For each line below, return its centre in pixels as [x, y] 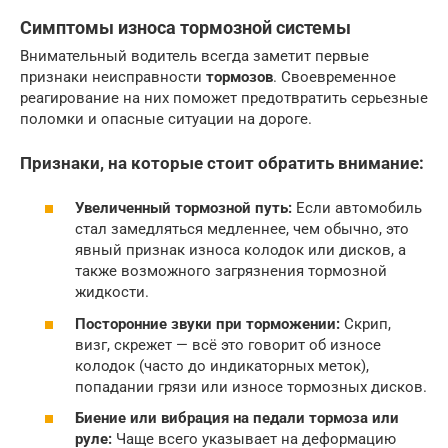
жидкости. [112, 292]
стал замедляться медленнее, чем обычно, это [242, 229]
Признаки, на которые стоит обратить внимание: [222, 163]
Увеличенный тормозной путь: [183, 208]
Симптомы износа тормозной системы [185, 27]
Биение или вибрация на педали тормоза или [237, 418]
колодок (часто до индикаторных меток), [222, 365]
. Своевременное [334, 76]
